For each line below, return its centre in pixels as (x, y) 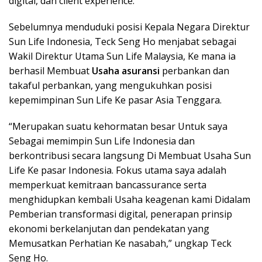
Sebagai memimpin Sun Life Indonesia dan (102, 141)
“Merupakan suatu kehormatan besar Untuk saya (118, 126)
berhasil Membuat (50, 71)
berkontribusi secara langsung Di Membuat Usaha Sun (130, 156)
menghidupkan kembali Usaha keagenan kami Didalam (130, 199)
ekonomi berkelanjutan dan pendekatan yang (109, 229)
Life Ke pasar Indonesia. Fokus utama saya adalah (118, 170)
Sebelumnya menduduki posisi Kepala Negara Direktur (129, 27)
